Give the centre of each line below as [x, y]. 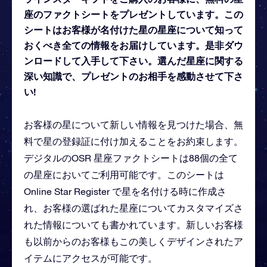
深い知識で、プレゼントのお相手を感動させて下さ [133, 76]
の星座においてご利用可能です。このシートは [124, 174]
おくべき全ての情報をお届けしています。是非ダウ [133, 45]
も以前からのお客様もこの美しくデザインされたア [133, 241]
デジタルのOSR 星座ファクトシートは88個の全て [131, 158]
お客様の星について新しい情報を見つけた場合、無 [133, 124]
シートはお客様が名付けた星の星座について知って [133, 29]
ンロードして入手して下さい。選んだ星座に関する [133, 60]
